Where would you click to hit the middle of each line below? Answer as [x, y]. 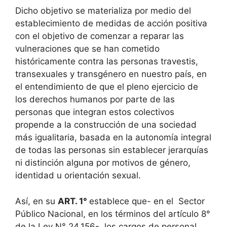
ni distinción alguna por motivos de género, [103, 163]
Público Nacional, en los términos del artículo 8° [113, 214]
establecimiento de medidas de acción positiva [111, 23]
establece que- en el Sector [147, 201]
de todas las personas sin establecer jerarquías [112, 150]
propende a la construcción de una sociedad [106, 125]
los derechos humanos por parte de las [95, 99]
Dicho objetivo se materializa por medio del [103, 11]
